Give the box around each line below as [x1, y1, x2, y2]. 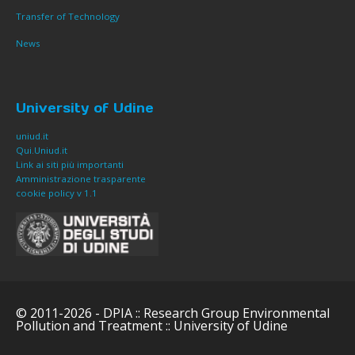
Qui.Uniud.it [16, 144, 67, 156]
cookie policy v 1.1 [16, 187, 100, 199]
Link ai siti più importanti [16, 158, 124, 170]
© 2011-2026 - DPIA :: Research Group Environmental [16, 304, 330, 323]
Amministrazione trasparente [16, 173, 146, 185]
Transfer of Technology [16, 10, 120, 22]
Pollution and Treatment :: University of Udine [16, 317, 288, 335]
